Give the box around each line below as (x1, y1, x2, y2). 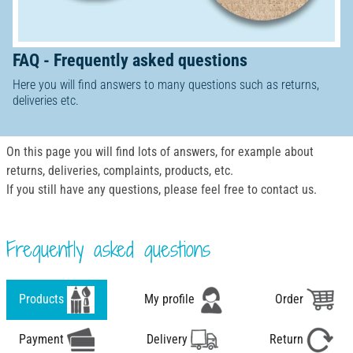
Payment (19, 331, 67, 347)
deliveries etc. (13, 93, 79, 109)
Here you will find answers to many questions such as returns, (13, 77, 319, 93)
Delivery (146, 331, 191, 347)
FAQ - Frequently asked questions (13, 50, 247, 71)
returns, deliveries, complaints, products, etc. (6, 163, 233, 178)
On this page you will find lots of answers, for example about (6, 144, 314, 159)
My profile (144, 291, 198, 307)
